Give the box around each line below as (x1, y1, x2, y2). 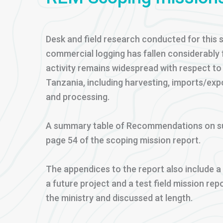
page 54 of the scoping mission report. (46, 134, 201, 145)
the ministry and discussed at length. (46, 192, 193, 203)
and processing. (46, 92, 110, 103)
